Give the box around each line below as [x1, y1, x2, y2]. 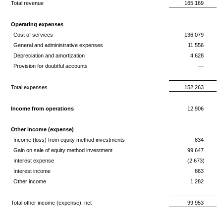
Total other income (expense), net [11, 200, 92, 206]
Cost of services [13, 32, 53, 38]
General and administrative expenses [13, 42, 103, 48]
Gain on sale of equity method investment [13, 147, 112, 153]
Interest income [13, 168, 51, 174]
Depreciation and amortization [13, 53, 85, 58]
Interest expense [13, 158, 54, 164]
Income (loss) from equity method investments [13, 137, 125, 143]
